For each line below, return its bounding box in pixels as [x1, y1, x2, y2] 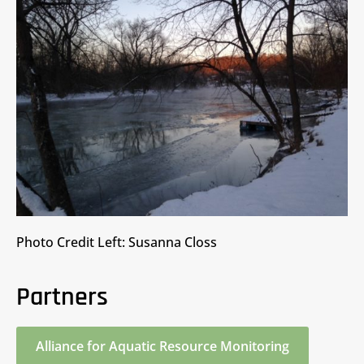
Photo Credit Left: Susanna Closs [16, 233, 217, 252]
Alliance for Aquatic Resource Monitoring [36, 337, 289, 356]
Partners [16, 280, 108, 314]
